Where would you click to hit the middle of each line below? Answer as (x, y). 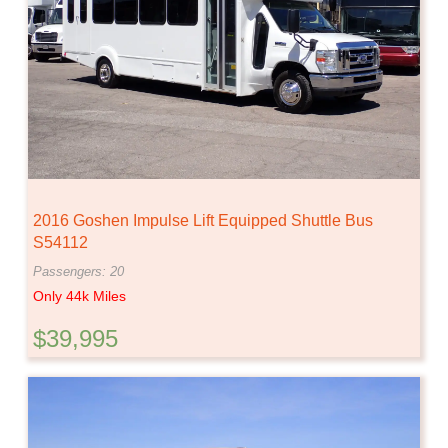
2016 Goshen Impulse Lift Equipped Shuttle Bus (203, 220)
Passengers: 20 (78, 271)
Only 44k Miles (79, 295)
